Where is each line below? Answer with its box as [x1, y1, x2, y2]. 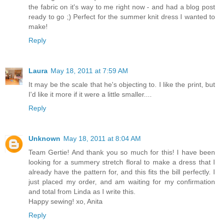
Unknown [28, 135, 60, 143]
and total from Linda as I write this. [28, 188, 136, 196]
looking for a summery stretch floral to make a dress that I [28, 158, 215, 166]
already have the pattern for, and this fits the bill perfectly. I [28, 168, 215, 176]
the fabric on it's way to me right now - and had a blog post [28, 3, 215, 11]
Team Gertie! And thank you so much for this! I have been [28, 148, 215, 157]
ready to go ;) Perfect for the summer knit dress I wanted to [28, 13, 215, 21]
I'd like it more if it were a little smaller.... [28, 90, 152, 99]
